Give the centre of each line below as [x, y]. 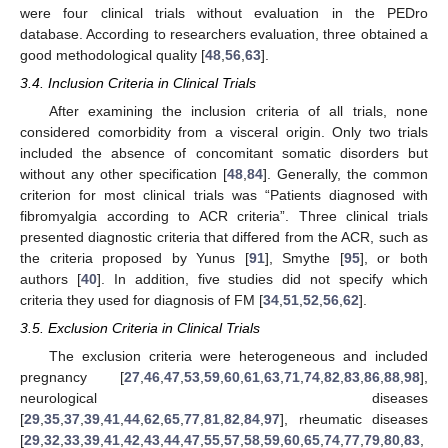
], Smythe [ [304, 258]
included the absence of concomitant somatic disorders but [224, 153]
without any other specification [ [123, 174]
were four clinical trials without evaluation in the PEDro [224, 12]
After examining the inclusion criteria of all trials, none [238, 111]
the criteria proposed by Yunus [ [134, 258]
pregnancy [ [72, 377]
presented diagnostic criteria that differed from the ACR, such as [224, 237]
